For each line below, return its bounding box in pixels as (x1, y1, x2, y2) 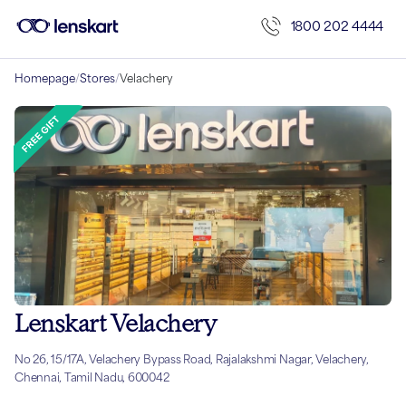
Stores (80, 72, 115, 85)
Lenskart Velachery (14, 309, 217, 338)
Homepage (14, 72, 75, 85)
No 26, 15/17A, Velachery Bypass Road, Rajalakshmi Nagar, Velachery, (14, 353, 369, 367)
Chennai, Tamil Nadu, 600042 (14, 371, 169, 385)
